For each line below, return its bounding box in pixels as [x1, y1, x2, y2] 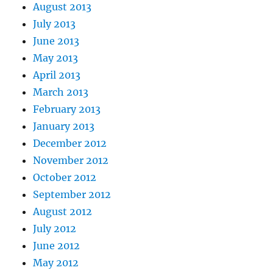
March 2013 [33, 86, 89, 99]
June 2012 [33, 239, 80, 252]
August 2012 [33, 205, 93, 218]
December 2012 [33, 137, 107, 150]
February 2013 [33, 103, 101, 116]
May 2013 [33, 52, 79, 65]
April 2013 [33, 69, 81, 82]
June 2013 [33, 35, 80, 48]
